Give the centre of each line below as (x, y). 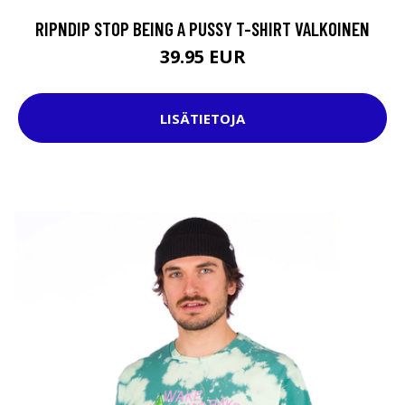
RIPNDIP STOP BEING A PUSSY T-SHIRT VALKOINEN (202, 29)
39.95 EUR (202, 57)
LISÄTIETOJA (202, 118)
